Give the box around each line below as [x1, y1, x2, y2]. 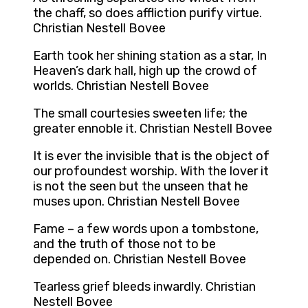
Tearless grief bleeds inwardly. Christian [33, 279, 256, 295]
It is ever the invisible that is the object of [33, 148, 269, 164]
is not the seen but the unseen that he [33, 179, 248, 195]
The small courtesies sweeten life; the [33, 106, 247, 122]
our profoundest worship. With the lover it [33, 164, 269, 179]
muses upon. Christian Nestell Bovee [33, 194, 240, 210]
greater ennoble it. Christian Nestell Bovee [33, 121, 272, 137]
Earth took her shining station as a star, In [33, 48, 267, 64]
